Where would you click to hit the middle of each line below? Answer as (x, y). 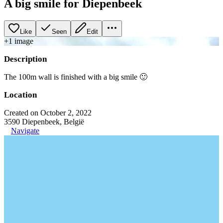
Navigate (25, 130)
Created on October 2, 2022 (48, 112)
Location (20, 95)
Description (25, 59)
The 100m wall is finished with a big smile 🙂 (76, 77)
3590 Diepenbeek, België (44, 121)
